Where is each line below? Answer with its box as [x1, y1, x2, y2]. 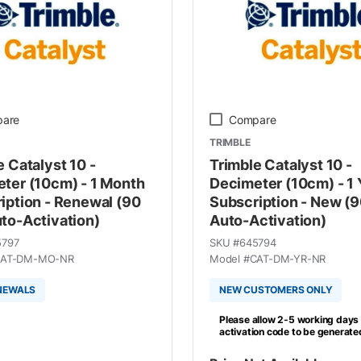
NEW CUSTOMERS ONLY [218, 284, 333, 296]
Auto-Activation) [209, 211, 326, 229]
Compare [228, 112, 276, 127]
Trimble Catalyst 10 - [209, 156, 352, 173]
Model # [209, 251, 250, 265]
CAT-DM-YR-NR [249, 251, 326, 265]
